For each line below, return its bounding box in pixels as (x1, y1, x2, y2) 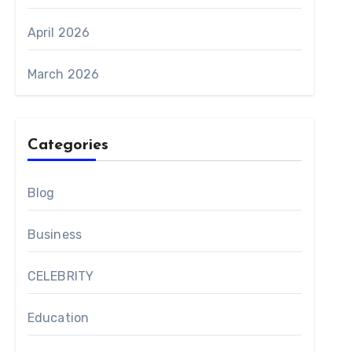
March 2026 (27, 67, 100, 82)
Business (27, 227, 82, 242)
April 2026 (27, 25, 90, 40)
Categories (27, 137, 108, 153)
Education (27, 310, 90, 325)
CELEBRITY (27, 269, 94, 284)
